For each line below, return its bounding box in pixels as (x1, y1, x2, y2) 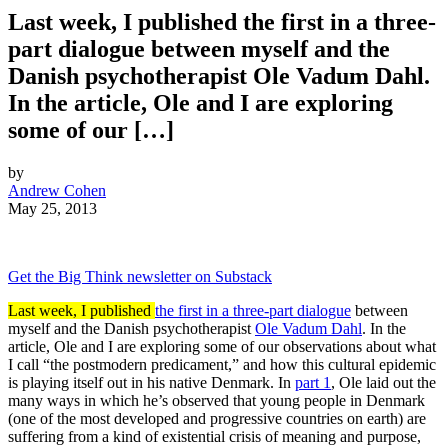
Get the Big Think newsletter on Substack (8, 268, 272, 286)
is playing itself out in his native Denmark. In (8, 374, 295, 392)
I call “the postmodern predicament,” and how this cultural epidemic (8, 356, 436, 374)
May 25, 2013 (8, 200, 97, 218)
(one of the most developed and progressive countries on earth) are (8, 410, 426, 428)
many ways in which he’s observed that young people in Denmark (8, 392, 425, 410)
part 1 (295, 374, 331, 392)
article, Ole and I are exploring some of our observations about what (8, 338, 436, 356)
